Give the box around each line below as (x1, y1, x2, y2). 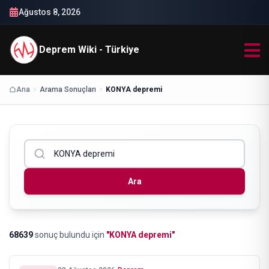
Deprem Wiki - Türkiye (39, 44, 139, 55)
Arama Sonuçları (40, 85, 96, 94)
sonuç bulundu (33, 230, 90, 240)
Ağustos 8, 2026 (19, 7, 80, 17)
